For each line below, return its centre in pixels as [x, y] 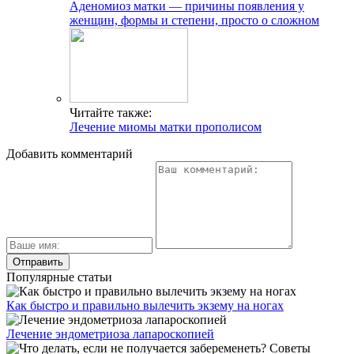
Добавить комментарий [70, 154]
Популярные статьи [59, 277]
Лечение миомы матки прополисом [166, 127]
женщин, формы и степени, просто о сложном [194, 20]
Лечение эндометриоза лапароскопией [110, 334]
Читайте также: [111, 113]
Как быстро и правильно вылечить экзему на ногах [145, 305]
